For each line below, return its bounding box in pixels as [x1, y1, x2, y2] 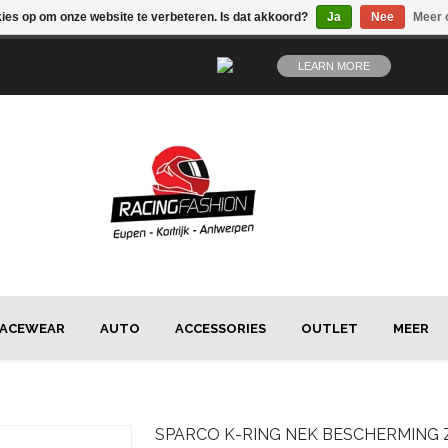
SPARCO [155, 425, 220, 444]
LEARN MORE [298, 60, 371, 72]
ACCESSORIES [175, 321, 266, 336]
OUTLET [301, 321, 358, 336]
